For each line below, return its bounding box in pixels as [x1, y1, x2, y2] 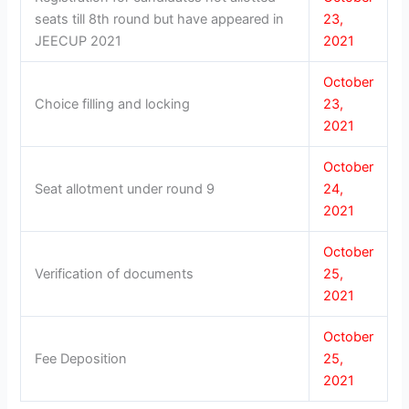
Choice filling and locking [35, 95, 191, 112]
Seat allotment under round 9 [35, 180, 215, 197]
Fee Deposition [35, 350, 128, 367]
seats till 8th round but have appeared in [35, 10, 285, 27]
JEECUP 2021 [35, 32, 122, 49]
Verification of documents [35, 265, 194, 282]
